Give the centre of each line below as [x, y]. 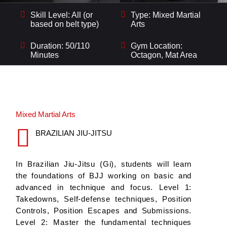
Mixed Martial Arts [46, 115]
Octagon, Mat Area [164, 55]
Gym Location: [157, 46]
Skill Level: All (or [62, 15]
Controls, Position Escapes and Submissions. [104, 211]
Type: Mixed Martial [166, 15]
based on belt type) [65, 24]
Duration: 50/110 [60, 46]
